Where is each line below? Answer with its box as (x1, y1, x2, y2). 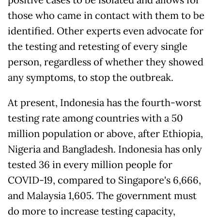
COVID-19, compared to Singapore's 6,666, (8, 173, 201, 186)
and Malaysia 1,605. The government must (8, 189, 197, 202)
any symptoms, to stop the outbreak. (8, 71, 173, 84)
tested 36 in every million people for (8, 158, 172, 171)
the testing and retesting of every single (8, 40, 187, 53)
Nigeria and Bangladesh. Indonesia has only (8, 142, 202, 155)
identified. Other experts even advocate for (8, 24, 203, 37)
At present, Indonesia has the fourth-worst (8, 96, 201, 109)
